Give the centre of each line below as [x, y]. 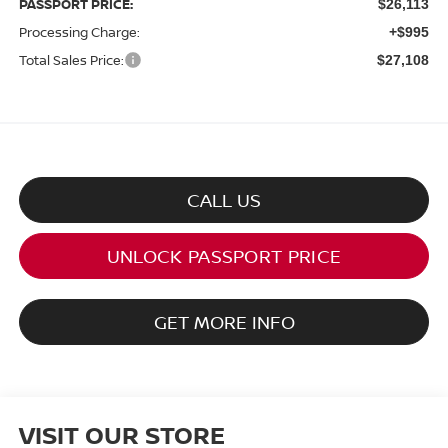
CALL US [224, 199]
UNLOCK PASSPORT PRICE [224, 255]
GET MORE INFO [224, 321]
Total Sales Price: [71, 59]
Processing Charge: [79, 31]
